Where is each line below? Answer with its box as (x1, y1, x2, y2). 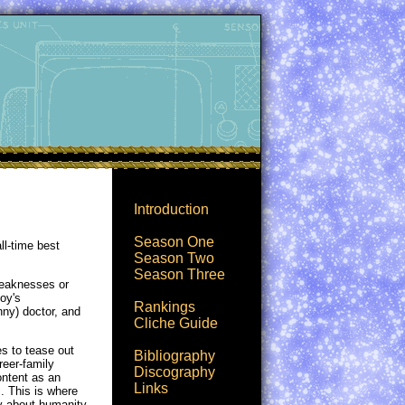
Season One (134, 234, 214, 250)
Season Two (134, 250, 214, 266)
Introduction (134, 202, 209, 217)
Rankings (134, 299, 195, 315)
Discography (134, 364, 215, 380)
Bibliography (134, 348, 215, 363)
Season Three (134, 267, 225, 282)
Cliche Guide (134, 316, 218, 331)
